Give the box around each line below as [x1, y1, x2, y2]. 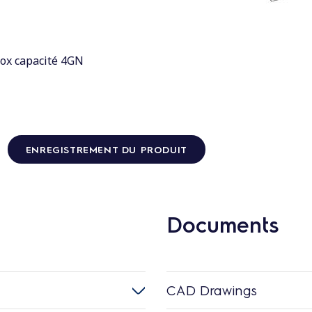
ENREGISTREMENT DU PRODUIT [25, 142, 187, 155]
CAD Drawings [166, 281, 257, 299]
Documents [166, 210, 279, 237]
